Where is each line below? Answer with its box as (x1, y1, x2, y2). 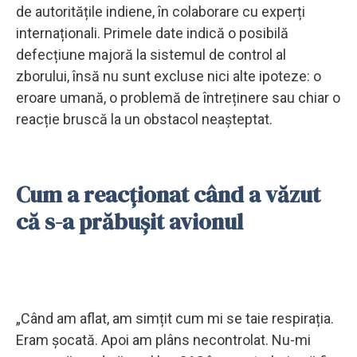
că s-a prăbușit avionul (16, 206, 243, 237)
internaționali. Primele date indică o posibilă (16, 24, 288, 41)
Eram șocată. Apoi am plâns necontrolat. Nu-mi (16, 331, 311, 348)
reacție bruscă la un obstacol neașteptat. (16, 110, 273, 127)
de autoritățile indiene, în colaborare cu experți (16, 2, 305, 20)
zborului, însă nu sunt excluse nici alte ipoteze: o (16, 67, 321, 84)
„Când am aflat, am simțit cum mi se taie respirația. (16, 309, 334, 327)
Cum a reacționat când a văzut (16, 178, 320, 210)
